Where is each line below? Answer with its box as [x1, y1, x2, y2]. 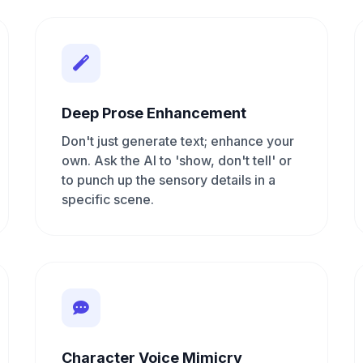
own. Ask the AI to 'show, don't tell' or [61, 152, 292, 169]
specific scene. [61, 191, 154, 207]
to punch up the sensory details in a [61, 172, 275, 188]
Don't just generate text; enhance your [61, 133, 294, 149]
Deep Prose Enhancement [61, 105, 246, 122]
